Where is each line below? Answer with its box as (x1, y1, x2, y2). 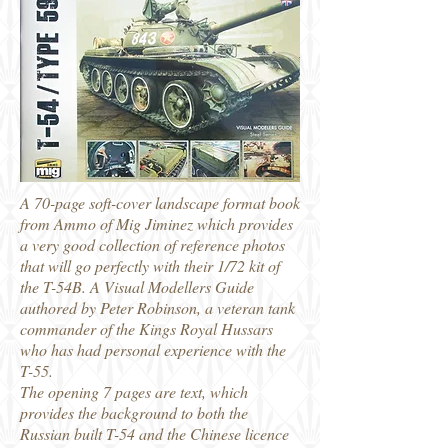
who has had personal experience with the (20, 339, 286, 360)
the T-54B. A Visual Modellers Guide (20, 276, 254, 297)
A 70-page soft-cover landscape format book (20, 192, 300, 213)
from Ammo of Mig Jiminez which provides (20, 213, 293, 234)
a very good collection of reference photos (20, 234, 285, 255)
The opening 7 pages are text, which (20, 381, 248, 402)
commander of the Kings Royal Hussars (20, 318, 273, 339)
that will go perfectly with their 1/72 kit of (20, 255, 280, 276)
